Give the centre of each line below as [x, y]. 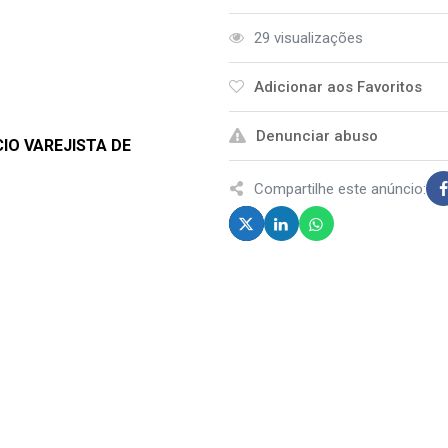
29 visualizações [308, 38]
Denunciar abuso [316, 136]
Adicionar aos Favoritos [337, 87]
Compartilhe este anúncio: [339, 188]
